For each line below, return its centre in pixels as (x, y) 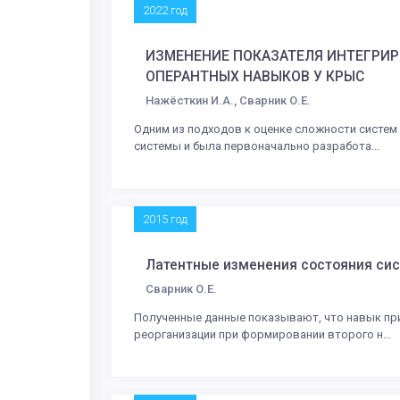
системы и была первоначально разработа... (257, 146)
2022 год (165, 10)
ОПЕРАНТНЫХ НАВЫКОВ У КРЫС (255, 76)
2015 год (165, 219)
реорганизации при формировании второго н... (262, 334)
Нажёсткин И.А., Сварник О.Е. (228, 100)
